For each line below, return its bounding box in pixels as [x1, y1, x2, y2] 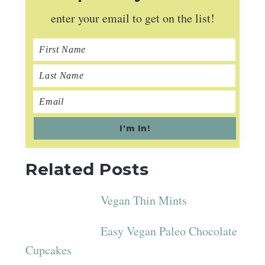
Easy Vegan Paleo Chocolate [100, 222, 237, 239]
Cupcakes [25, 241, 72, 258]
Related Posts [25, 159, 149, 179]
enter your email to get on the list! [50, 9, 215, 26]
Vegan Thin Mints [100, 192, 187, 208]
